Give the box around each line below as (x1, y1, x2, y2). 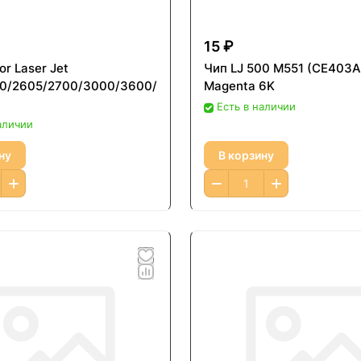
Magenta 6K (204, 78, 275, 94)
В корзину (218, 147, 274, 162)
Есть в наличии (217, 100, 296, 114)
